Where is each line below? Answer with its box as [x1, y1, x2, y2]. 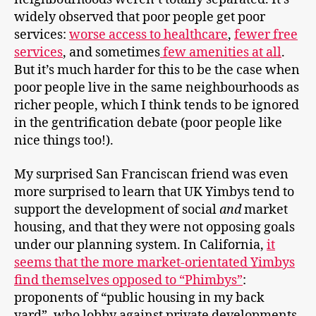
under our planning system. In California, [14, 236, 267, 253]
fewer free [234, 27, 298, 44]
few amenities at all [160, 44, 281, 61]
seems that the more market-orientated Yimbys [14, 254, 295, 271]
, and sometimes [63, 44, 160, 61]
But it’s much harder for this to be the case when [14, 62, 300, 79]
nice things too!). [14, 133, 114, 150]
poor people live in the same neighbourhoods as [14, 80, 299, 97]
